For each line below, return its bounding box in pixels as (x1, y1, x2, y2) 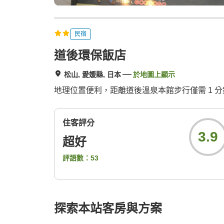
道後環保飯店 (54, 48, 126, 62)
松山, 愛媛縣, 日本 (64, 70, 121, 79)
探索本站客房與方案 (54, 201, 162, 215)
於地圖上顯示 (133, 70, 175, 79)
